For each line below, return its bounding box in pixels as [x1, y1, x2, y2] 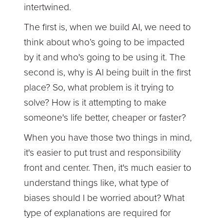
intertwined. [24, 1, 72, 13]
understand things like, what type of [24, 177, 169, 189]
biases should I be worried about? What [24, 192, 185, 204]
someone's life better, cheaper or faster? [24, 111, 186, 124]
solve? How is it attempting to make [24, 96, 167, 109]
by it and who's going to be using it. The [24, 51, 186, 63]
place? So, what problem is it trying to [24, 81, 174, 93]
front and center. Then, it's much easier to [24, 162, 192, 174]
